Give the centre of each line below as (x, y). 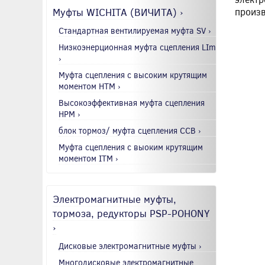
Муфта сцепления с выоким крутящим (131, 147)
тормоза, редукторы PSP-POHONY (131, 213)
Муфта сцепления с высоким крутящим (133, 75)
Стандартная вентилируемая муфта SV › (135, 30)
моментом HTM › (90, 86)
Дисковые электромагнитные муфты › (130, 245)
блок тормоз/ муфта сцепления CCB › (130, 130)
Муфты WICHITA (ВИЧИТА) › (118, 12)
